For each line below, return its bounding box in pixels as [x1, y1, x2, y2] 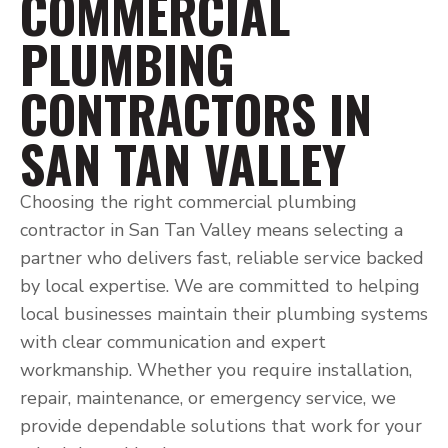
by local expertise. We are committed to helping [20, 274, 420, 298]
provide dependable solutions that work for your [20, 414, 422, 438]
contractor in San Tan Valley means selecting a [20, 218, 403, 242]
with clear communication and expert [20, 330, 326, 354]
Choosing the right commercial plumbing [20, 190, 357, 214]
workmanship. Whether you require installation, [20, 358, 412, 382]
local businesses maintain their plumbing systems [20, 302, 428, 326]
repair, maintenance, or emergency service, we [20, 386, 396, 410]
